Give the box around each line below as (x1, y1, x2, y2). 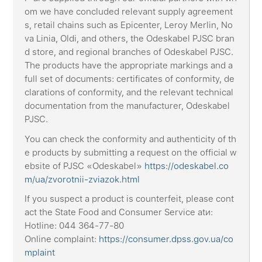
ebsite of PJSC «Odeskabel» (25, 160, 145, 171)
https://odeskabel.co (144, 160, 229, 171)
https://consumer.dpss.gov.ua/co (99, 234, 234, 245)
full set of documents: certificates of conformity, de (25, 74, 235, 85)
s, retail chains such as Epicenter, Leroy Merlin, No (25, 20, 233, 31)
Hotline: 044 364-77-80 (25, 220, 125, 232)
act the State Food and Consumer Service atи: (25, 207, 213, 218)
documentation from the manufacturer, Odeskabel (25, 101, 230, 112)
